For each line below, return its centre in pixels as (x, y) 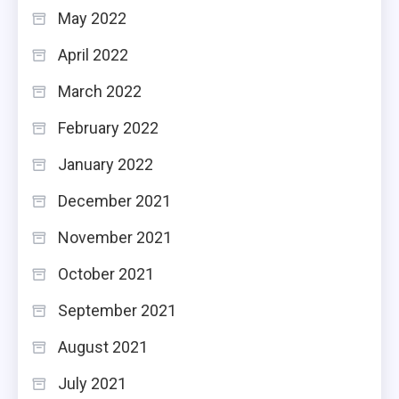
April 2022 (93, 55)
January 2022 (106, 165)
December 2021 (114, 201)
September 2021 (117, 311)
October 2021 (106, 274)
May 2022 (92, 19)
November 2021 (115, 238)
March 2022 (100, 92)
